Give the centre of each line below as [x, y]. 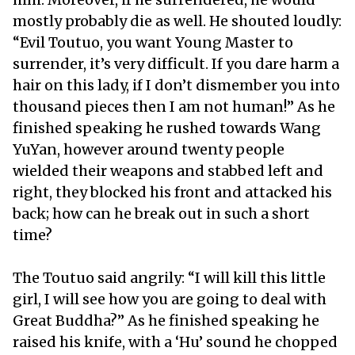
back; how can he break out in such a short [161, 213]
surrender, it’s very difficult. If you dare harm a [176, 63]
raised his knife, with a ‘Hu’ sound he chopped [175, 342]
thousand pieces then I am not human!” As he [174, 106]
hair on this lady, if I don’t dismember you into [176, 85]
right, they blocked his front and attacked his [172, 192]
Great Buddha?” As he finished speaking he [166, 320]
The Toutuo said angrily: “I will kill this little [169, 277]
